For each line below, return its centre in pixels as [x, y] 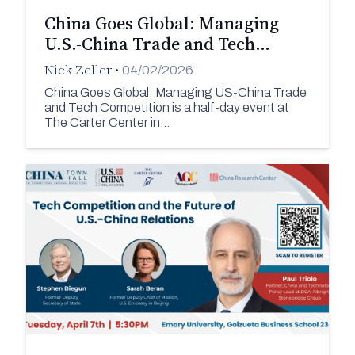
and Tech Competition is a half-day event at [166, 107]
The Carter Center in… [107, 122]
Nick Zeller [78, 70]
